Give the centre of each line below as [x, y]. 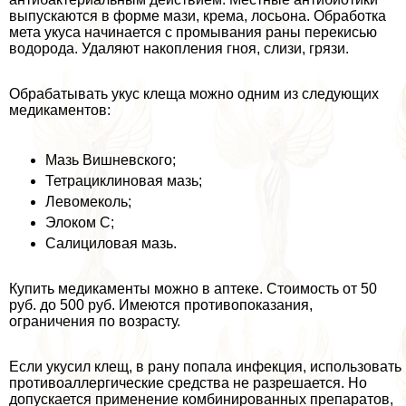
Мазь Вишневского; [111, 160]
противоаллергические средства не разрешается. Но [188, 383]
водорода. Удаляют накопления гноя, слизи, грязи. [179, 49]
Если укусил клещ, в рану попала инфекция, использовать [205, 367]
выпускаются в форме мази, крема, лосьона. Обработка [198, 16]
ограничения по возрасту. [95, 322]
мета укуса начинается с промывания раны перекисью [193, 33]
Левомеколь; [88, 202]
